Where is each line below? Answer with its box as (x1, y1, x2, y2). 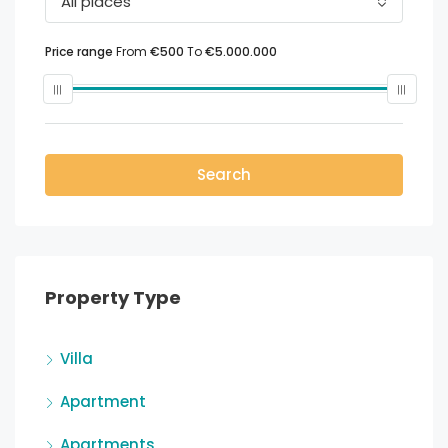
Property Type (45, 285, 181, 311)
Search (197, 164, 251, 186)
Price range (45, 43, 113, 61)
